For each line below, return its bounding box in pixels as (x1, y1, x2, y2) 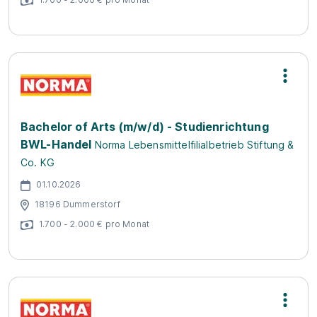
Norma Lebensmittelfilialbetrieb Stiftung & (94, 139, 294, 151)
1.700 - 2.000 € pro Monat (39, 218, 149, 229)
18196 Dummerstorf (35, 198, 120, 209)
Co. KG (21, 156, 54, 168)
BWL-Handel (21, 137, 92, 151)
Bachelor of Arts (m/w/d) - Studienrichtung (21, 120, 269, 134)
